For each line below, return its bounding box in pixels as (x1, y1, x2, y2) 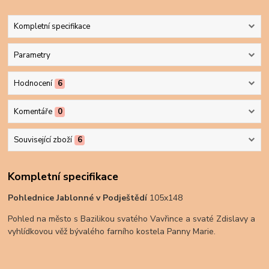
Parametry (13, 49, 50, 61)
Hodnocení (13, 77, 52, 89)
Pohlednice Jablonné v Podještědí (8, 192, 150, 204)
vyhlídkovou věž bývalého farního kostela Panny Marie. (8, 225, 216, 237)
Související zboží (13, 134, 72, 146)
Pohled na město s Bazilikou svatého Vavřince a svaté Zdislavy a (8, 213, 256, 225)
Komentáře (13, 106, 52, 118)
